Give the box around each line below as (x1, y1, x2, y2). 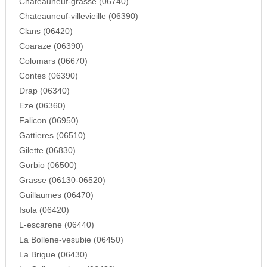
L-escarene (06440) (18, 221, 94, 230)
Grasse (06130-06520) (18, 176, 105, 185)
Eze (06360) (18, 101, 66, 111)
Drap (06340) (18, 86, 70, 96)
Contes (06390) (18, 72, 78, 81)
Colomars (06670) (18, 57, 88, 66)
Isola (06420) (18, 206, 69, 215)
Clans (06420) (18, 27, 73, 36)
